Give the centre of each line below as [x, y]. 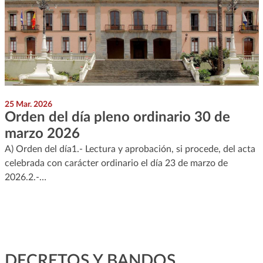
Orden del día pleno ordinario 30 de [117, 117]
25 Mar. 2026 [28, 104]
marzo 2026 [42, 134]
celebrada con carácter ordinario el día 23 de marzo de [116, 163]
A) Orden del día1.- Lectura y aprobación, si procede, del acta [130, 149]
